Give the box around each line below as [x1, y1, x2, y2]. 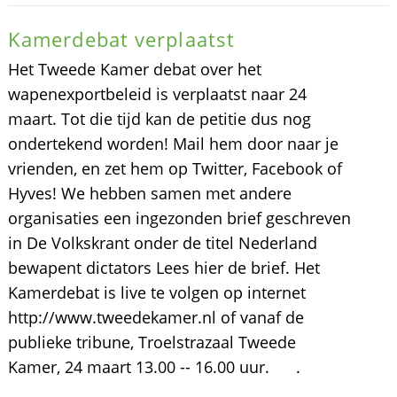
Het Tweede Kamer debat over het [7, 58, 261, 80]
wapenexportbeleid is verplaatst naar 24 [7, 83, 307, 105]
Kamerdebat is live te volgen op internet [7, 282, 306, 303]
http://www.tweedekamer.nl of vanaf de [7, 307, 304, 328]
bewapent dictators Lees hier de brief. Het [7, 257, 320, 278]
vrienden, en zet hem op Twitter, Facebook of [7, 158, 342, 179]
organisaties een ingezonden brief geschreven [7, 207, 351, 229]
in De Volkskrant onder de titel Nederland [7, 232, 317, 253]
